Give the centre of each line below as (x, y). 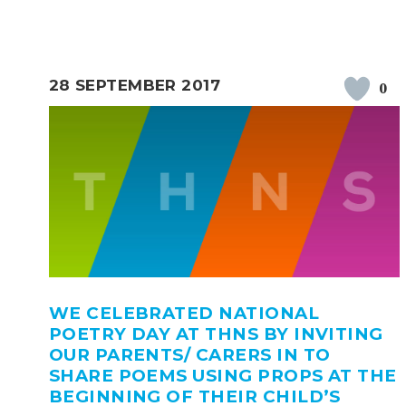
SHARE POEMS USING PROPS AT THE (222, 376)
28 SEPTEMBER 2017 (134, 85)
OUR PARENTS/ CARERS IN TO (189, 355)
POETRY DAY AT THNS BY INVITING (216, 334)
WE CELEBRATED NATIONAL (184, 314)
